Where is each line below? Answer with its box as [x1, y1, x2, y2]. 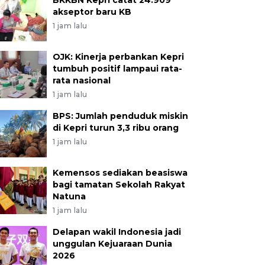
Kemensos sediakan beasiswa [52, 167, 188, 178]
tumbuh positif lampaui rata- [52, 63, 182, 74]
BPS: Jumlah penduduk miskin [52, 111, 188, 121]
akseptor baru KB [52, 7, 131, 17]
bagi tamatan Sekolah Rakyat [52, 179, 185, 190]
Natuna [52, 191, 86, 202]
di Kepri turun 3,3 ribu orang [52, 122, 179, 133]
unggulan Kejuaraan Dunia [52, 238, 172, 249]
